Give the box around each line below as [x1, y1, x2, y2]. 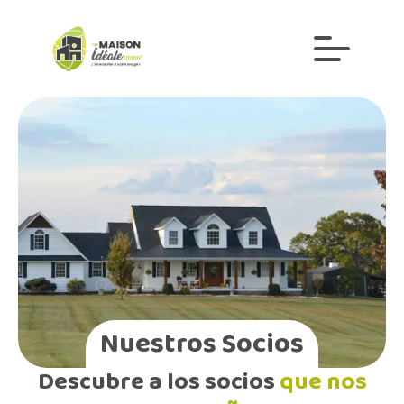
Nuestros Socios [100, 322, 304, 366]
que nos [279, 363, 367, 401]
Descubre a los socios [37, 363, 280, 401]
